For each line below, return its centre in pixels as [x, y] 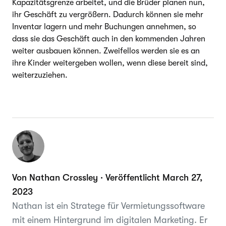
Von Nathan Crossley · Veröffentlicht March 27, [107, 177]
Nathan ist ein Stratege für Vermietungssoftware [108, 206]
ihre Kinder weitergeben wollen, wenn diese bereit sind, [110, 63]
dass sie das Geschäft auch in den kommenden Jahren [109, 39]
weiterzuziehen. [40, 75]
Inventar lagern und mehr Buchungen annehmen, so [104, 26]
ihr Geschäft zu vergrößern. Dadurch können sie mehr [108, 14]
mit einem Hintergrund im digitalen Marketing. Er [110, 220]
